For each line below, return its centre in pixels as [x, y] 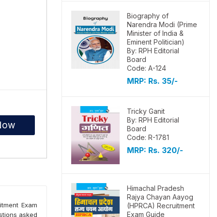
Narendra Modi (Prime [162, 24]
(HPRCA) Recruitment [161, 206]
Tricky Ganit [146, 111]
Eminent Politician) [156, 42]
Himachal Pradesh [155, 188]
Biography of [148, 16]
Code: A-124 [147, 68]
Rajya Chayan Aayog [160, 197]
